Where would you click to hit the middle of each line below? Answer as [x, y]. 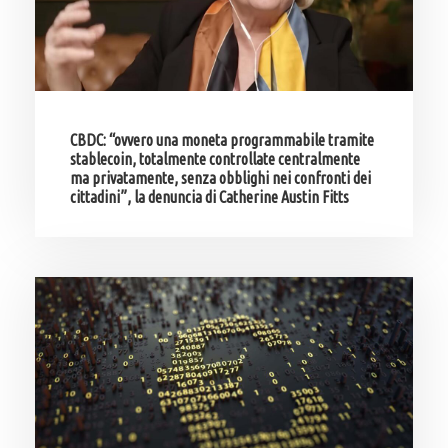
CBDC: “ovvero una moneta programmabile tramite [222, 140]
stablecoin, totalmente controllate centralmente [215, 159]
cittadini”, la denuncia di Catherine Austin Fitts [209, 197]
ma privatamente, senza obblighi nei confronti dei [220, 178]
